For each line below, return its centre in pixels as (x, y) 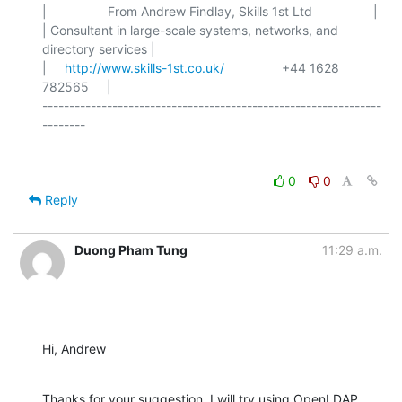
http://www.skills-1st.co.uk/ (144, 68)
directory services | (99, 49)
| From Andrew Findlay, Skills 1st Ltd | (210, 12)
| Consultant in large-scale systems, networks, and (190, 31)
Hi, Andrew (74, 349)
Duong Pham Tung (131, 250)
